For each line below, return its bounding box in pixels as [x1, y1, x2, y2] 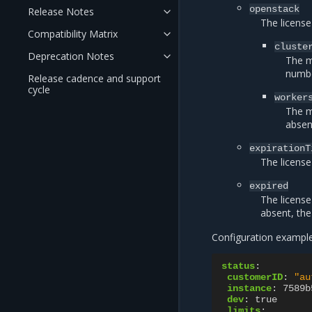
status [221, 260, 255, 272]
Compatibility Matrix [28, 27, 118, 40]
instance [227, 283, 272, 294]
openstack [249, 3, 300, 15]
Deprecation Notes [28, 49, 114, 63]
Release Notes [28, 5, 94, 18]
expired [249, 180, 289, 192]
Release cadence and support [28, 72, 161, 85]
